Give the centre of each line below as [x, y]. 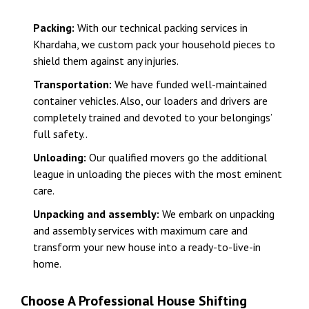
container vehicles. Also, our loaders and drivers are [150, 101]
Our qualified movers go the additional [178, 158]
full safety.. [60, 134]
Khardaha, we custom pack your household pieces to [154, 44]
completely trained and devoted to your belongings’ [152, 118]
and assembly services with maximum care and [140, 231]
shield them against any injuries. [106, 61]
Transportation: [74, 84]
